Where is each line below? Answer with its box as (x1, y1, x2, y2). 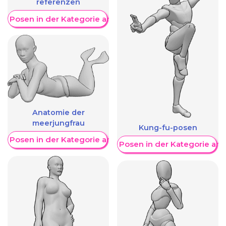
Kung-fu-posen (138, 123, 197, 133)
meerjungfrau (32, 119, 85, 128)
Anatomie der (32, 108, 85, 118)
